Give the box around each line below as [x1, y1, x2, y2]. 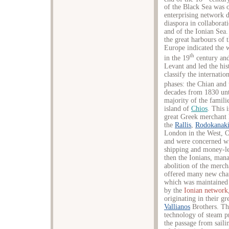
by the [164, 187, 184, 195]
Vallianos [164, 203, 190, 211]
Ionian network [184, 187, 228, 195]
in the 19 [164, 54, 190, 62]
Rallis [175, 121, 191, 129]
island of [164, 105, 191, 113]
